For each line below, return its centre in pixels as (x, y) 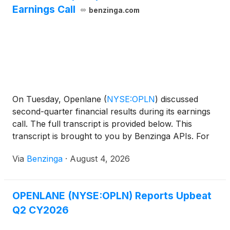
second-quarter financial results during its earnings (111, 111)
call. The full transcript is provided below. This (102, 124)
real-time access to (49, 148)
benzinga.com (114, 10)
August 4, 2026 (100, 159)
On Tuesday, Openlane (58, 99)
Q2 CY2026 (41, 210)
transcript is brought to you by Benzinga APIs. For (111, 136)
